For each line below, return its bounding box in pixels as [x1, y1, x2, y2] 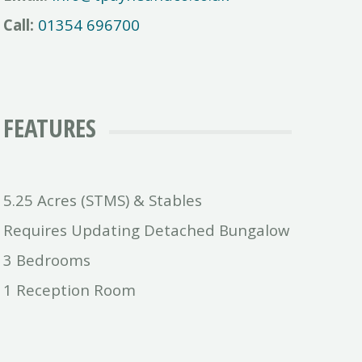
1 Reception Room [3, 279, 137, 300]
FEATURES [3, 110, 97, 145]
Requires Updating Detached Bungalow [3, 219, 290, 240]
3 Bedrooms [3, 249, 91, 270]
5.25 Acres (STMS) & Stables [3, 189, 203, 210]
